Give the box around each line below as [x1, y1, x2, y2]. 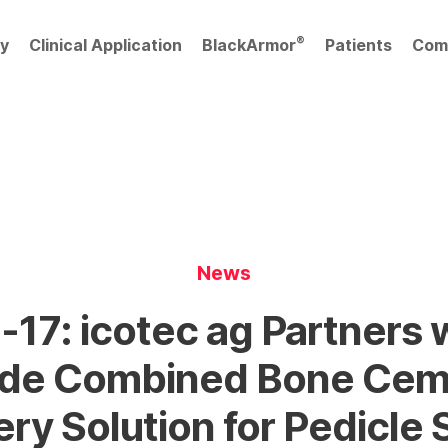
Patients [325, 35, 392, 55]
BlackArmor [202, 35, 296, 55]
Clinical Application [29, 35, 182, 55]
